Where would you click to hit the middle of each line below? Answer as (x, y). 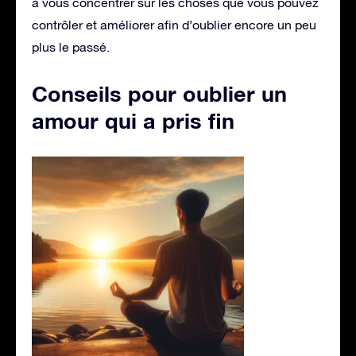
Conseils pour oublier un (159, 93)
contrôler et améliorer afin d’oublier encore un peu (174, 24)
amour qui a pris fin (133, 120)
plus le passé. (71, 46)
